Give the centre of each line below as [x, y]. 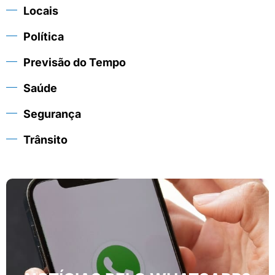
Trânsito [45, 139]
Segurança [52, 114]
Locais [41, 10]
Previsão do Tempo [75, 62]
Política [44, 36]
